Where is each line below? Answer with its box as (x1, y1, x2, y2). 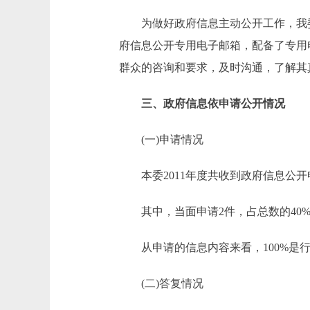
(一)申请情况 (119, 134, 203, 145)
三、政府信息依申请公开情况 (119, 98, 285, 109)
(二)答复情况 (119, 277, 203, 289)
